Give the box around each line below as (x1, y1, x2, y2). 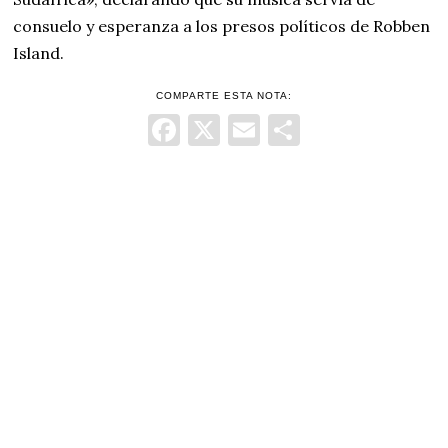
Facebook (179, 109, 318, 151)
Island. (13, 43, 65, 64)
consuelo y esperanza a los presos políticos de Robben (13, 16, 431, 37)
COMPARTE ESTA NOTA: (155, 90, 292, 102)
